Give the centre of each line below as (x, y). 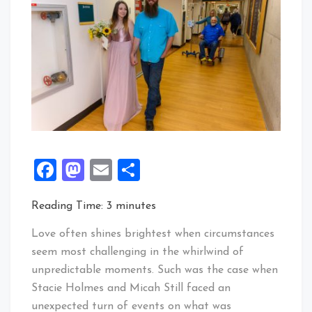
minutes (136, 206)
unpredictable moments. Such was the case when (155, 270)
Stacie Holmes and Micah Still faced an (131, 288)
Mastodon (134, 170)
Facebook (103, 170)
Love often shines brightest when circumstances (153, 234)
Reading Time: (69, 206)
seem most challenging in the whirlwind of (138, 252)
